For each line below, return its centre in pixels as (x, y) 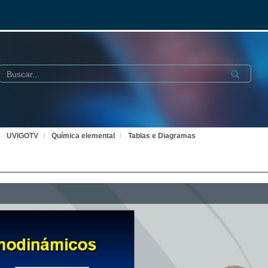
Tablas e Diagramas (162, 136)
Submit (241, 72)
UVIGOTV (22, 136)
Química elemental (83, 136)
